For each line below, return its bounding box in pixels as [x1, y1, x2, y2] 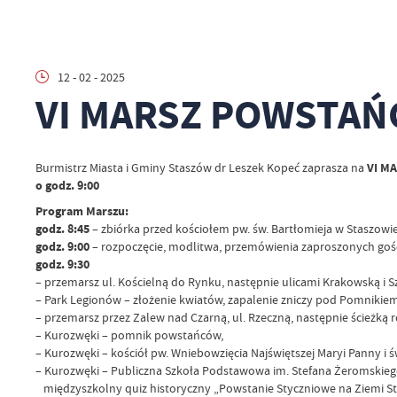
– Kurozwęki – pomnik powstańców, [35, 327, 223, 343]
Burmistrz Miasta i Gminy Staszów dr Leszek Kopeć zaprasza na [35, 160, 367, 176]
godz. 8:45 [35, 220, 92, 237]
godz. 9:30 [35, 255, 90, 273]
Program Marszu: [35, 202, 128, 220]
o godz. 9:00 [35, 177, 99, 195]
